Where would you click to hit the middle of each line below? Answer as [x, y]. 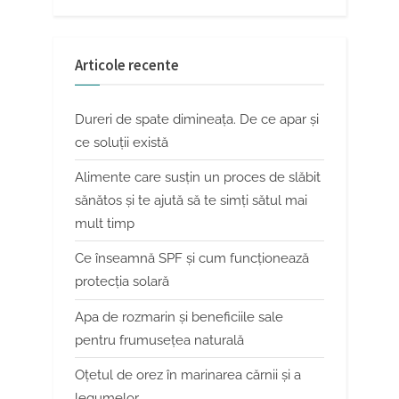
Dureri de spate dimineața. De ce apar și [197, 120]
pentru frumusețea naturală [159, 340]
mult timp [105, 224]
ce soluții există [122, 143]
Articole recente [127, 65]
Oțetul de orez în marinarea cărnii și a [188, 375]
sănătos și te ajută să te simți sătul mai [191, 201]
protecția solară [122, 282]
